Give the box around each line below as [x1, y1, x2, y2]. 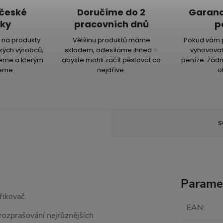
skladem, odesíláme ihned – [65, 45, 158, 55]
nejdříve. [97, 65, 126, 75]
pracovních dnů [74, 18, 149, 30]
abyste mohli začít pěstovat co [62, 55, 161, 65]
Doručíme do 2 [77, 6, 146, 18]
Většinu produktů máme [72, 35, 150, 45]
